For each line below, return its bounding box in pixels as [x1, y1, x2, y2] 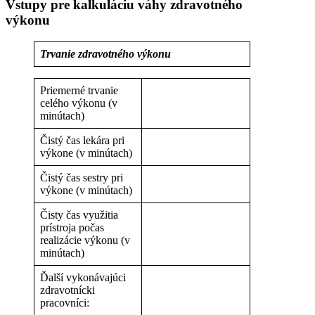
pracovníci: [40, 296, 89, 309]
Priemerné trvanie [40, 84, 118, 96]
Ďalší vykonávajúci [40, 271, 126, 283]
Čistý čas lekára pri [40, 134, 124, 146]
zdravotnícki [40, 283, 95, 296]
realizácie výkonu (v [40, 233, 130, 246]
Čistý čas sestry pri [40, 171, 123, 184]
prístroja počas [40, 221, 104, 233]
